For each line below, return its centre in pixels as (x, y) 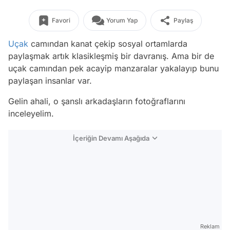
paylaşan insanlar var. (51, 81)
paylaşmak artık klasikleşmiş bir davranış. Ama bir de (111, 56)
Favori (61, 20)
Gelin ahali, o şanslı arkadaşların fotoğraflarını (97, 101)
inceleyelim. (31, 113)
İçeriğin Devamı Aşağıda (111, 138)
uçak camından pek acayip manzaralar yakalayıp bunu (113, 68)
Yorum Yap (122, 20)
